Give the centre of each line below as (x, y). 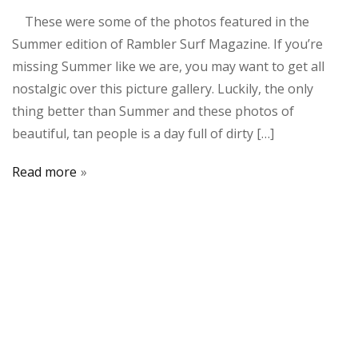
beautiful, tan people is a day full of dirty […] (143, 134)
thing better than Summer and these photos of (153, 111)
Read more (44, 172)
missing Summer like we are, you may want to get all (168, 67)
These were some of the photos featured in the (161, 22)
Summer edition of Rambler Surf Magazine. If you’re (167, 44)
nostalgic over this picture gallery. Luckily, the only (163, 89)
